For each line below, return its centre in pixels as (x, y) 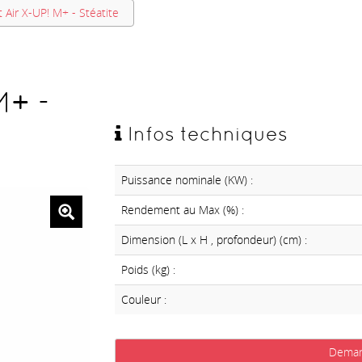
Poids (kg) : (148, 270)
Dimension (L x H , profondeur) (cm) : (214, 240)
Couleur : (143, 300)
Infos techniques (204, 134)
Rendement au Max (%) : (182, 210)
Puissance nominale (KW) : (187, 180)
